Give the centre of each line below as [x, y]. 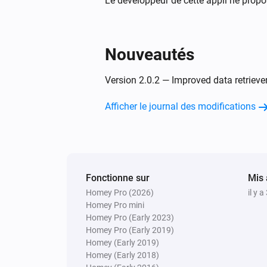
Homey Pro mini [115, 205]
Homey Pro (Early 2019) [130, 230]
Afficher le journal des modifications [180, 106]
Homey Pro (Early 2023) [130, 217]
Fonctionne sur [118, 178]
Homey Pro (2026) [120, 192]
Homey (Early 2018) [122, 255]
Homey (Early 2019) [122, 242]
